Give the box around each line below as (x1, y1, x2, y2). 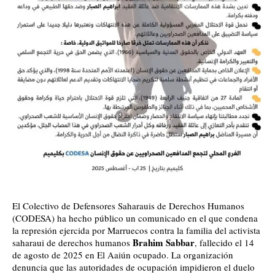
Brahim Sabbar (133, 236, 195, 250)
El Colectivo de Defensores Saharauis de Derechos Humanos (12, 199, 244, 212)
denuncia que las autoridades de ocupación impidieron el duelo (12, 261, 255, 274)
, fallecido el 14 (195, 236, 254, 249)
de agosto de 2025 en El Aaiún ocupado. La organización (12, 249, 233, 261)
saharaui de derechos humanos (12, 236, 133, 249)
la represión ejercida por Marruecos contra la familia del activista (12, 224, 260, 237)
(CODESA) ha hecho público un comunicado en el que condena (12, 212, 258, 225)
